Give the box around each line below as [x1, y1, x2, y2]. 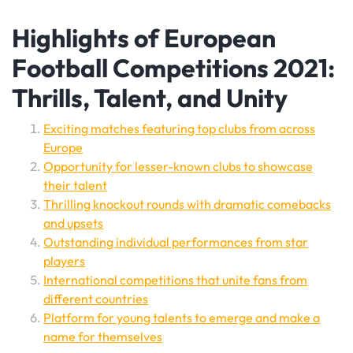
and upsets [43, 215, 103, 231]
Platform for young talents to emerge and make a [43, 310, 320, 325]
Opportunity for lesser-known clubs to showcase [43, 158, 313, 174]
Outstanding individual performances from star [43, 234, 308, 250]
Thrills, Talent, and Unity [12, 82, 288, 113]
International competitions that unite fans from [43, 272, 307, 288]
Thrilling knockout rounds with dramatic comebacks [43, 196, 331, 212]
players [43, 253, 85, 269]
